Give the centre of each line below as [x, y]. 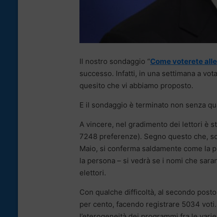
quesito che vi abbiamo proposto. [136, 85]
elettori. [93, 172]
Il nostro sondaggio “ [115, 61]
